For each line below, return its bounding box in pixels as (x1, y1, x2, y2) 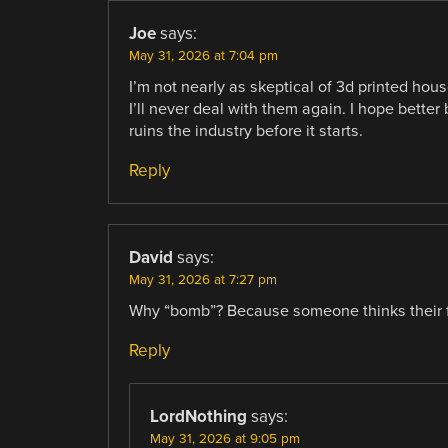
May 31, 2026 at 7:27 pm (128, 271, 277, 288)
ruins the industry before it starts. (128, 120, 363, 141)
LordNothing (149, 405, 247, 427)
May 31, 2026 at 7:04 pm (128, 47, 278, 64)
